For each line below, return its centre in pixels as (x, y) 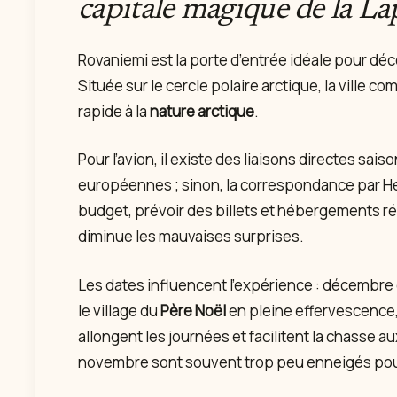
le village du (119, 310)
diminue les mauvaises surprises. (191, 237)
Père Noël (193, 310)
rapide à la (114, 111)
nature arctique (202, 111)
